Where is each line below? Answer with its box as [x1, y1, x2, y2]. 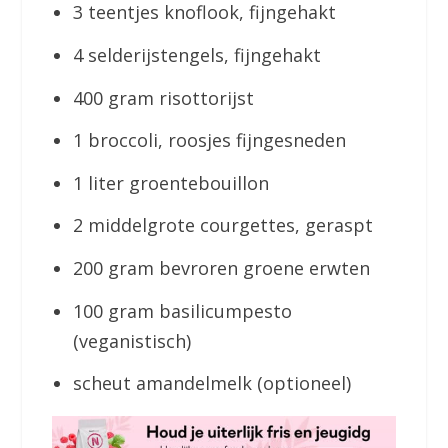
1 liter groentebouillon [72, 170, 274, 195]
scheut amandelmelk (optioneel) [72, 371, 351, 396]
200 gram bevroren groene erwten [72, 255, 370, 280]
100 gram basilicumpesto [72, 298, 292, 323]
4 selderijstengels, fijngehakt [72, 42, 321, 67]
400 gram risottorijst [72, 85, 254, 110]
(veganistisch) [72, 328, 191, 353]
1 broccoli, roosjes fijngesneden [72, 128, 346, 153]
